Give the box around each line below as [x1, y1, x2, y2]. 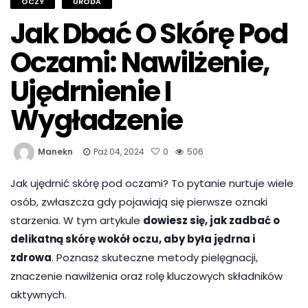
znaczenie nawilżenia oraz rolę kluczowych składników [10, 268, 283, 283]
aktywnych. [10, 287, 67, 302]
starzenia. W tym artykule [10, 212, 143, 228]
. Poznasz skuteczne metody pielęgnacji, [52, 250, 258, 265]
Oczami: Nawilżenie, [10, 43, 269, 82]
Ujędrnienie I [10, 71, 171, 111]
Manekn [38, 145, 73, 157]
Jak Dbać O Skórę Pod [10, 14, 287, 53]
